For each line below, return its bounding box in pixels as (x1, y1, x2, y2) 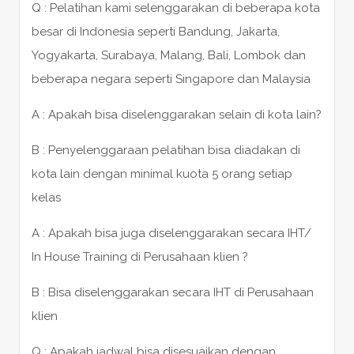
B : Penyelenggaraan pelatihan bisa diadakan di (31, 142, 300, 157)
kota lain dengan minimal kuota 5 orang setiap (31, 166, 292, 181)
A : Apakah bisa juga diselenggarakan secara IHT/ (31, 225, 311, 240)
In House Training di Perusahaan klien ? (31, 249, 248, 264)
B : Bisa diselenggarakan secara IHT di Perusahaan (31, 284, 314, 299)
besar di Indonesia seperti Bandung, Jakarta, (31, 24, 280, 39)
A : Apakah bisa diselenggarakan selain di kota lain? (31, 107, 322, 122)
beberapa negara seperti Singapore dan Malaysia (31, 71, 311, 86)
